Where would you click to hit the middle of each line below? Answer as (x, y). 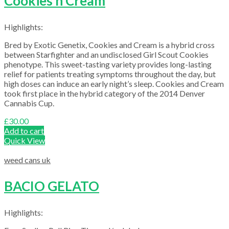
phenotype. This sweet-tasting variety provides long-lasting (108, 64)
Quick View (25, 140)
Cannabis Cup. (29, 103)
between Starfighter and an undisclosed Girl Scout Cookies (106, 54)
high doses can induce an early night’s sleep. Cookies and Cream (114, 83)
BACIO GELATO (52, 186)
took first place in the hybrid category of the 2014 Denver (105, 93)
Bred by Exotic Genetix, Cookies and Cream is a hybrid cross (109, 44)
